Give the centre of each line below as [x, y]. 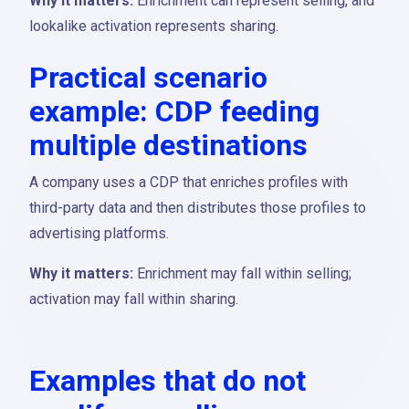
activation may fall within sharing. [134, 299]
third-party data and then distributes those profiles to [198, 208]
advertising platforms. [99, 233]
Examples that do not [168, 381]
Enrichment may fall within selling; [242, 273]
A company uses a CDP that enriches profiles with [189, 182]
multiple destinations [168, 145]
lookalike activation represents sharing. [154, 26]
